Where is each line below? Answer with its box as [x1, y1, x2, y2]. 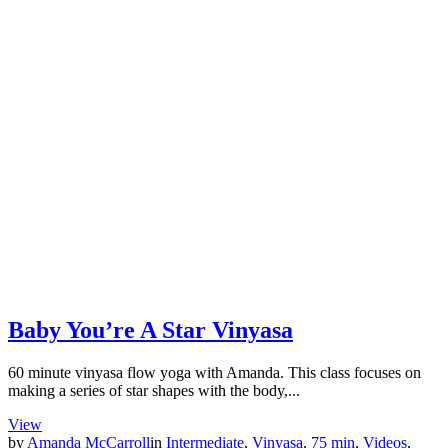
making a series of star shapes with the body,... [8, 381, 300, 399]
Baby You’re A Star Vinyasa [8, 316, 293, 343]
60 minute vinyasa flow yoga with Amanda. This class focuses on [8, 363, 421, 381]
